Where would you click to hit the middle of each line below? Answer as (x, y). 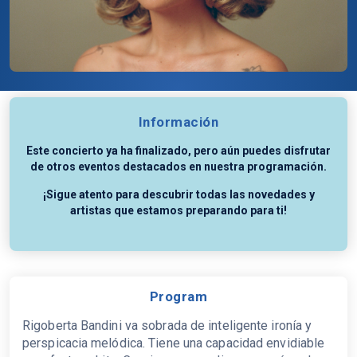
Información (178, 122)
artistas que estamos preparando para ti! (178, 210)
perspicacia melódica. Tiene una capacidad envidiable (174, 343)
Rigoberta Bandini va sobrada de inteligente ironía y (167, 325)
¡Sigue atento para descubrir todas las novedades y (178, 194)
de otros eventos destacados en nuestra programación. (178, 166)
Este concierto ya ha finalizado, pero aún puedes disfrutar (178, 150)
